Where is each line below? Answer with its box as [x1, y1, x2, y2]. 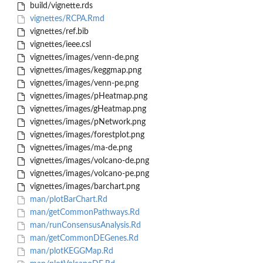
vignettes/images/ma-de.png [27, 144, 132, 153]
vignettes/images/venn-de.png [27, 53, 139, 62]
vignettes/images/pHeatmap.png [27, 92, 147, 101]
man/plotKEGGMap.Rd [27, 247, 113, 256]
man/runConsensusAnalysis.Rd [27, 221, 141, 230]
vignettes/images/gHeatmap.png [27, 105, 146, 114]
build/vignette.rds [27, 2, 93, 11]
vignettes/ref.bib [27, 28, 89, 36]
